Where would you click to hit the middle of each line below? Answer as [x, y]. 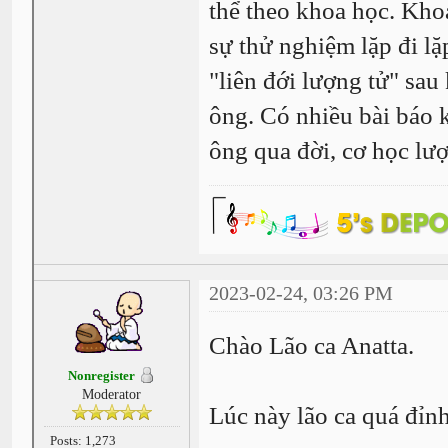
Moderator [112, 394]
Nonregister [102, 375]
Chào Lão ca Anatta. [314, 345]
